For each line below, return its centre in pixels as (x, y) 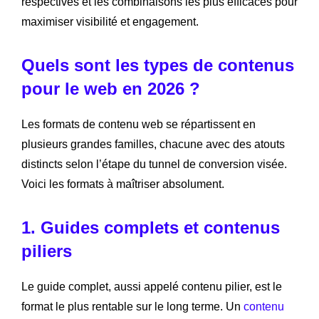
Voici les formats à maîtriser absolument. (123, 184)
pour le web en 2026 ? (111, 88)
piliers (47, 251)
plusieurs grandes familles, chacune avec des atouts (153, 144)
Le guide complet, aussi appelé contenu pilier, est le (152, 286)
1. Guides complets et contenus (151, 227)
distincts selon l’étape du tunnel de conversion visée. (154, 164)
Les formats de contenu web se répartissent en (138, 124)
